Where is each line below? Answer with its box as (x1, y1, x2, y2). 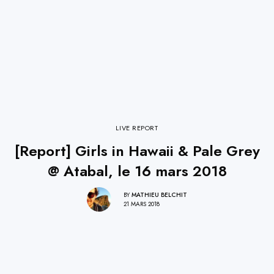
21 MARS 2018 (124, 199, 160, 209)
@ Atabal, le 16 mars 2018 (47, 160, 227, 182)
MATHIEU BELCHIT (131, 190, 187, 199)
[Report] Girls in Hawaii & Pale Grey (14, 140, 260, 162)
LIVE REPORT (116, 123, 158, 133)
